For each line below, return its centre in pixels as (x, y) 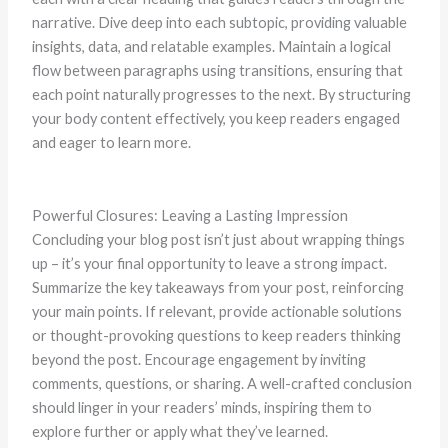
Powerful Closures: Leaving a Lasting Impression (189, 215)
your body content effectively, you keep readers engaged (215, 118)
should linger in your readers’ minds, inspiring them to (201, 407)
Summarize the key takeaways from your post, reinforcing (217, 287)
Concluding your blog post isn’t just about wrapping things (218, 239)
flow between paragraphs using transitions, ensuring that (217, 70)
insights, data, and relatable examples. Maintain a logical (211, 46)
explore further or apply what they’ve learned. (179, 431)
